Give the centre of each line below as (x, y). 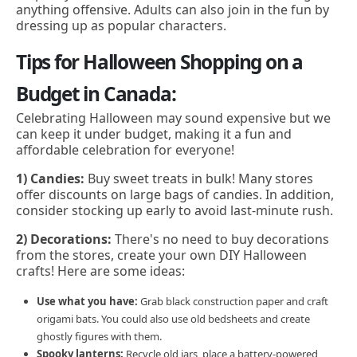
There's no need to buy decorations (222, 239)
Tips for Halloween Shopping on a (159, 61)
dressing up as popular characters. (121, 25)
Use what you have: (87, 301)
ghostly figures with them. (99, 336)
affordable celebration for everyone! (125, 149)
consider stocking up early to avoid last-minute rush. (175, 210)
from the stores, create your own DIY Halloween (161, 255)
